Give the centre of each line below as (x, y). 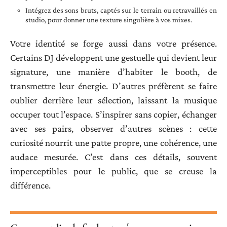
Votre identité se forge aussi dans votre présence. (113, 43)
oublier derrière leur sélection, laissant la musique (113, 100)
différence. (30, 185)
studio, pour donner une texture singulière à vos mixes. (109, 20)
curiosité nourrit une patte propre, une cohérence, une (113, 142)
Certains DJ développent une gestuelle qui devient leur (113, 57)
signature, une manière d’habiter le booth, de (113, 71)
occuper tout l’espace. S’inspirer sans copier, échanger (113, 114)
